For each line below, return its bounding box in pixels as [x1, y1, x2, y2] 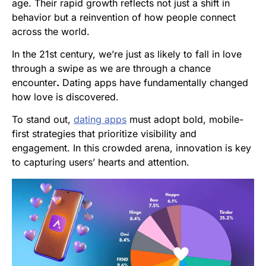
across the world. [12, 26, 90, 38]
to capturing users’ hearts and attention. [12, 156, 189, 169]
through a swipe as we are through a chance [12, 62, 211, 75]
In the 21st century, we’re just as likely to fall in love [12, 48, 242, 61]
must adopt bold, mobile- [126, 113, 243, 126]
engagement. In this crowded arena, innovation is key [12, 142, 251, 154]
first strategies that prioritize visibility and [12, 128, 197, 140]
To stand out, [12, 113, 74, 126]
